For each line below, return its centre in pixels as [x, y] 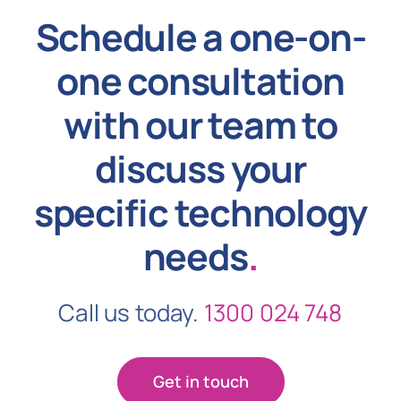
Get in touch [200, 382]
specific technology [200, 213]
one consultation [200, 81]
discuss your [200, 169]
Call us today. [131, 313]
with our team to [200, 125]
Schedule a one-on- [200, 37]
